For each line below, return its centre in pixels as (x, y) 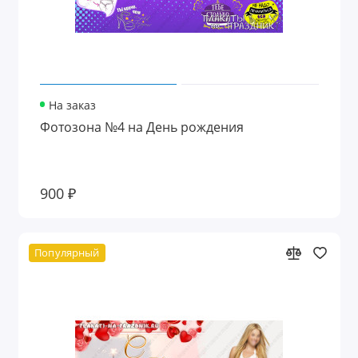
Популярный (67, 253)
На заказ (73, 105)
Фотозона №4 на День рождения (141, 127)
